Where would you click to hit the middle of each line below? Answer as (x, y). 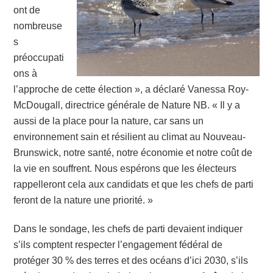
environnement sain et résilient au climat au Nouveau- (130, 136)
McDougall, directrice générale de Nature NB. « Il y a (127, 105)
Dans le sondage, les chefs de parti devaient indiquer (128, 229)
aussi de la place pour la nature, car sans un (109, 121)
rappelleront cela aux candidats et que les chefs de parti (134, 184)
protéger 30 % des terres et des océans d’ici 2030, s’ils (131, 260)
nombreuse (38, 26)
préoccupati (39, 57)
